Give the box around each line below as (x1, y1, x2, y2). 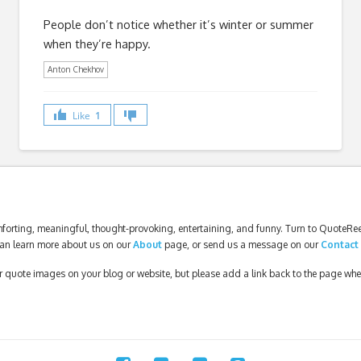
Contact (320, 239, 359, 251)
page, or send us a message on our (164, 239, 321, 251)
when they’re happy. (44, 35, 154, 51)
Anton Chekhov (48, 64, 104, 74)
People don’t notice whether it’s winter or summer (44, 16, 313, 31)
